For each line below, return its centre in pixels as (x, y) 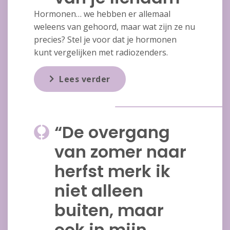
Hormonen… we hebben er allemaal (102, 14)
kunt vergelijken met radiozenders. (101, 53)
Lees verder (85, 79)
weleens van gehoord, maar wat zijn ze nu (114, 27)
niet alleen (99, 191)
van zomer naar (120, 152)
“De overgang (112, 132)
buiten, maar (109, 210)
